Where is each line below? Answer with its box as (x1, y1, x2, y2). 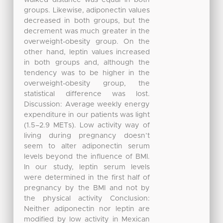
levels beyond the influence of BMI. (24, 153, 150, 160)
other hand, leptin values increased (24, 48, 150, 56)
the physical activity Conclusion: (24, 195, 150, 202)
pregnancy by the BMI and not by (24, 184, 150, 192)
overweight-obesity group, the (24, 80, 150, 87)
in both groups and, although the (24, 59, 150, 66)
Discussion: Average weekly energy (24, 101, 150, 108)
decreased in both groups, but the (24, 17, 150, 24)
